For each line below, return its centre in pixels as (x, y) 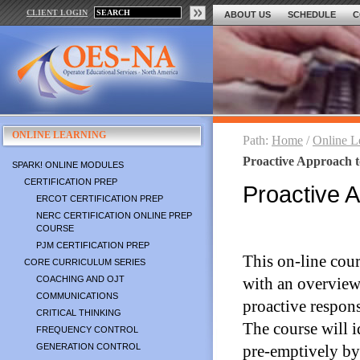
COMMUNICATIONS (77, 296)
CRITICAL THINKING (79, 313)
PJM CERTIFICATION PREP (93, 245)
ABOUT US (247, 14)
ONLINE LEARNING (59, 135)
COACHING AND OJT (80, 279)
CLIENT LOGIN (57, 12)
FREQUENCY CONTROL (87, 329)
